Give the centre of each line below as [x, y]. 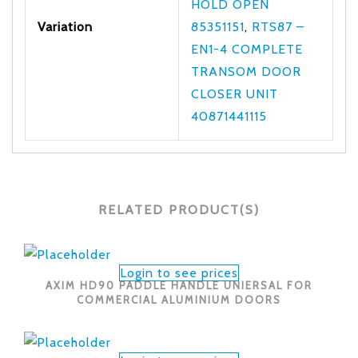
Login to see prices [179, 272]
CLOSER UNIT [235, 94]
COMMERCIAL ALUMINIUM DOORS [179, 300]
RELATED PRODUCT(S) [179, 210]
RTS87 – [278, 27]
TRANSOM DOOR [246, 72]
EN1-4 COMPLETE [247, 50]
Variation [65, 27]
